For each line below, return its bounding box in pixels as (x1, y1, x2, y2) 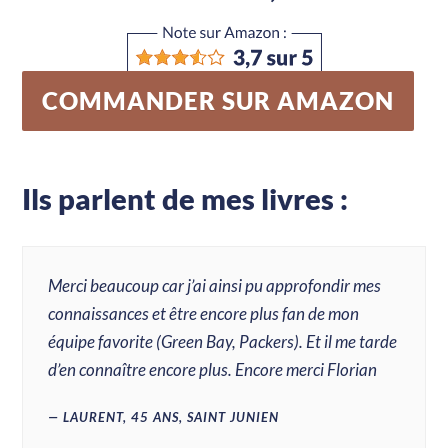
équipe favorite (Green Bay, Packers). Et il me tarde (48, 331, 398, 353)
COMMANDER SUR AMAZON (42, 87, 395, 116)
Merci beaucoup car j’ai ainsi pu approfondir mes (48, 275, 382, 297)
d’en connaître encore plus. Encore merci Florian (48, 359, 378, 381)
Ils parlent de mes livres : (22, 181, 349, 217)
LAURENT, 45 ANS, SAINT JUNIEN (63, 408, 280, 425)
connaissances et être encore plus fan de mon (48, 303, 360, 325)
